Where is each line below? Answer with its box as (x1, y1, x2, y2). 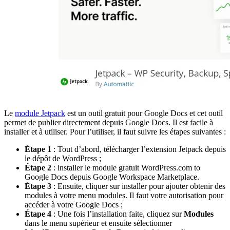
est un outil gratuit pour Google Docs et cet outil (65, 109, 223, 118)
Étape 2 (25, 163, 51, 172)
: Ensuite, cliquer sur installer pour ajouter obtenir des (51, 182, 225, 191)
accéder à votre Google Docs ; (25, 200, 123, 209)
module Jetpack (15, 109, 65, 118)
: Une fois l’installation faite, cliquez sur (51, 209, 184, 219)
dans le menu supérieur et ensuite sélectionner (25, 219, 172, 228)
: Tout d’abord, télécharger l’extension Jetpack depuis (51, 145, 226, 154)
